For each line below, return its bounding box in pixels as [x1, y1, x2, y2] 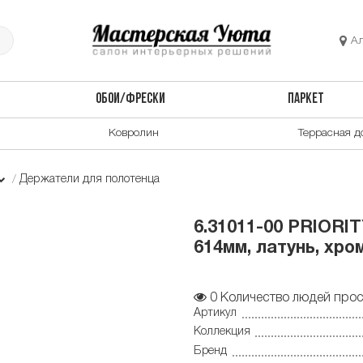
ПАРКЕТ [288, 92, 325, 107]
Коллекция [194, 327, 250, 338]
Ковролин [109, 127, 159, 139]
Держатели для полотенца [19, 173, 160, 185]
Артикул [194, 307, 237, 318]
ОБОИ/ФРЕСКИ [95, 92, 165, 107]
